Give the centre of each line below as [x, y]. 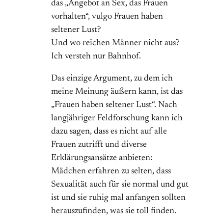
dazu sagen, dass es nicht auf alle [109, 132]
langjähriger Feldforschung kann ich [117, 119]
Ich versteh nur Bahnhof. [96, 57]
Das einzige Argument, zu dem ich [112, 79]
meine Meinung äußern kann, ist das [117, 92]
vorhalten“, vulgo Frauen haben [107, 17]
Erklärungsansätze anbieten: [102, 158]
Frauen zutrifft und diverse [99, 145]
